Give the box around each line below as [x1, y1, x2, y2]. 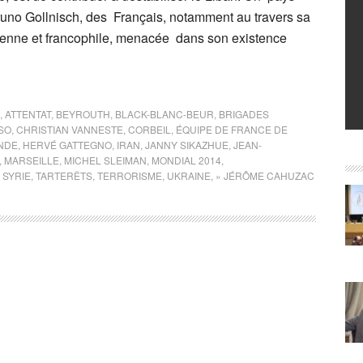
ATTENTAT [5, 107, 51, 121]
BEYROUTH [56, 107, 110, 121]
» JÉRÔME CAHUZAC [216, 169, 314, 182]
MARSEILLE [4, 153, 59, 167]
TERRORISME [97, 169, 162, 182]
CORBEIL [128, 122, 171, 136]
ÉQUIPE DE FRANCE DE [176, 122, 288, 136]
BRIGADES [219, 107, 269, 121]
